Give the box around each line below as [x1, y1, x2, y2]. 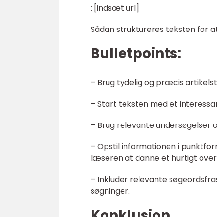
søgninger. [91, 186, 130, 197]
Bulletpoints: [91, 44, 181, 63]
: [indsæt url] [91, 2, 139, 14]
